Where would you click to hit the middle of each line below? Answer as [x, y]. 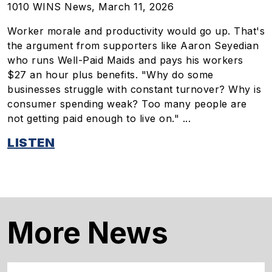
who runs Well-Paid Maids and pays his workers [125, 60]
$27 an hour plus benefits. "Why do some [110, 74]
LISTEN [31, 142]
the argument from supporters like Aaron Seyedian [133, 45]
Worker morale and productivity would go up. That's [136, 31]
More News [88, 233]
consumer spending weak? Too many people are [127, 104]
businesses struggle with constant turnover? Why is [134, 89]
